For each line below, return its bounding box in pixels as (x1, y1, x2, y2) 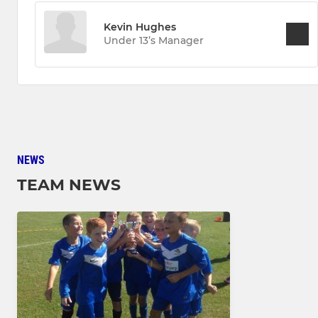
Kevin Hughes (104, 20, 176, 33)
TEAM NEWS (17, 175, 121, 194)
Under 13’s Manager (104, 33, 204, 47)
